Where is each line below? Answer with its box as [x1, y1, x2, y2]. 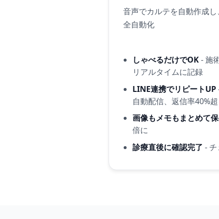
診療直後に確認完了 [132, 141, 203, 153]
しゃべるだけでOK [132, 54, 199, 65]
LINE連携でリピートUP [132, 83, 216, 94]
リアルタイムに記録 [132, 66, 203, 77]
